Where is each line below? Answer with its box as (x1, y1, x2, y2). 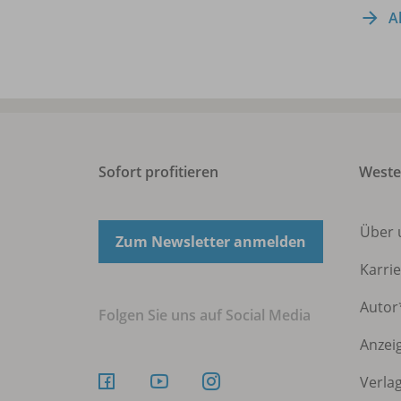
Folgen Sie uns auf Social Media (98, 304, 311, 325)
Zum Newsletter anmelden (115, 231, 306, 252)
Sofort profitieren (98, 161, 218, 182)
